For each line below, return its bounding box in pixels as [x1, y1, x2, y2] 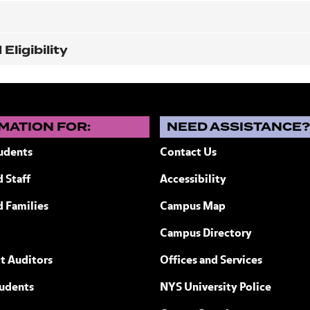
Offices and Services [160, 255, 263, 266]
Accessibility [160, 174, 227, 185]
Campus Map [160, 201, 226, 212]
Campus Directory [160, 228, 253, 239]
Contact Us [160, 147, 217, 158]
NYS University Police [160, 282, 272, 293]
